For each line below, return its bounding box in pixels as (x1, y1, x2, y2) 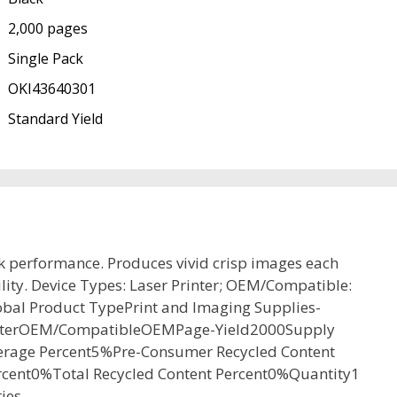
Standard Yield (7, 109, 103, 129)
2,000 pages (7, 19, 88, 39)
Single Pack (7, 49, 83, 69)
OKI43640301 (7, 79, 96, 99)
